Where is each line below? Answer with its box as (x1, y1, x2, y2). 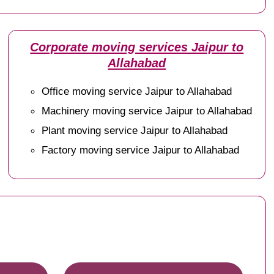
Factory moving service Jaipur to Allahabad (42, 143, 240, 156)
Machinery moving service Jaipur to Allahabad (42, 104, 253, 117)
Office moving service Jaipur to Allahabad (42, 84, 232, 97)
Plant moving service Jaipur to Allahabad (42, 124, 228, 136)
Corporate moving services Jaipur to (30, 40, 244, 54)
